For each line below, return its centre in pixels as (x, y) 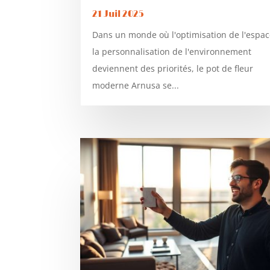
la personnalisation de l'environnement (172, 51)
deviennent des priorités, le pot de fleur (173, 68)
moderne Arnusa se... (136, 85)
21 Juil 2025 (118, 14)
